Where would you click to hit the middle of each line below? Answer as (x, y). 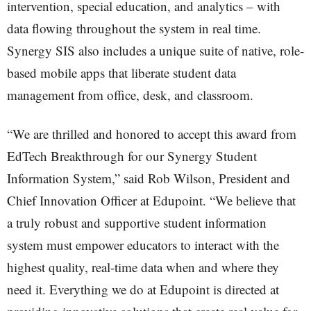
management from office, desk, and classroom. (130, 95)
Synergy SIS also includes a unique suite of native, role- (155, 50)
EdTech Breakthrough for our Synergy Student (132, 156)
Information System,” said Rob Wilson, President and (149, 178)
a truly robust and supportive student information (137, 222)
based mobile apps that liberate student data (121, 73)
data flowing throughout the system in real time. (134, 28)
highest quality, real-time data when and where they (143, 267)
